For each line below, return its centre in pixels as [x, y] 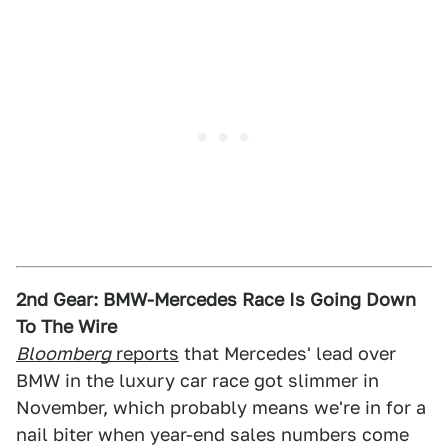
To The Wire [66, 326]
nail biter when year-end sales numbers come [212, 434]
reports [145, 353]
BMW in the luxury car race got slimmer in [197, 380]
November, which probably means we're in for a [221, 407]
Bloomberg [63, 353]
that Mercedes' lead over [287, 353]
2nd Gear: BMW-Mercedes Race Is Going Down [216, 299]
